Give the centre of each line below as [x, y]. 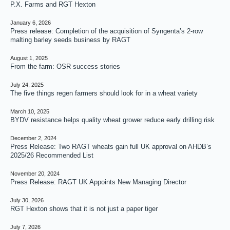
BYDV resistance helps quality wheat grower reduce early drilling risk [112, 120]
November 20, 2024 [35, 174]
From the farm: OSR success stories [65, 67]
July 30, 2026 [27, 200]
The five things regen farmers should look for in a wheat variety [104, 93]
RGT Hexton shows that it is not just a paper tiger [84, 209]
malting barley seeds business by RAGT [70, 40]
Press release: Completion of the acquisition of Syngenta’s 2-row [107, 31]
